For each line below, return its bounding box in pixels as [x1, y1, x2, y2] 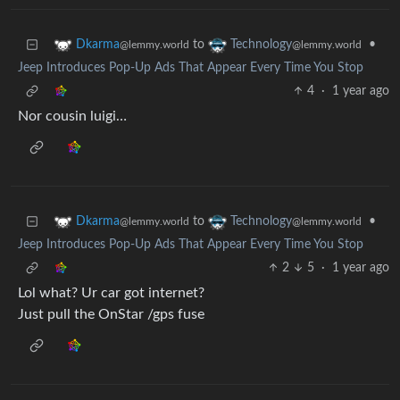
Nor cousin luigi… [18, 109, 127, 124]
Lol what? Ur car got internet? [18, 286, 204, 301]
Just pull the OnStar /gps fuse [18, 307, 204, 322]
